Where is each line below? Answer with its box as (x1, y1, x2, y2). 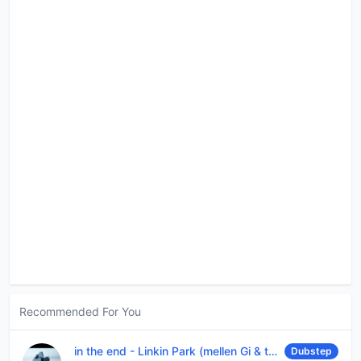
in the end (74, 343, 130, 358)
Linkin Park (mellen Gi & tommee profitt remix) (138, 343, 268, 358)
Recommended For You (19, 304, 141, 318)
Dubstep (291, 344, 332, 357)
